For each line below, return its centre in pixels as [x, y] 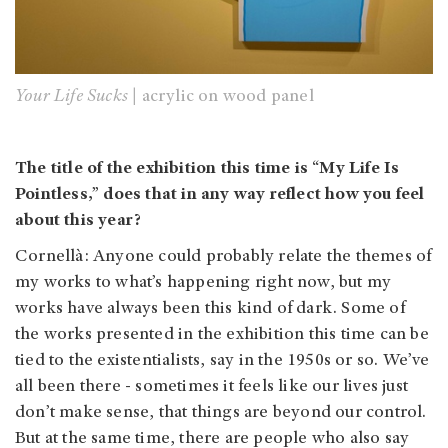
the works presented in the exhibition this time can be [222, 335]
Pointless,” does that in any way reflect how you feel [220, 195]
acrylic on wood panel [225, 97]
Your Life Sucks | [76, 97]
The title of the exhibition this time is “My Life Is [207, 169]
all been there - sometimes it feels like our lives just [212, 387]
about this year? [78, 221]
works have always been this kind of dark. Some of [210, 309]
